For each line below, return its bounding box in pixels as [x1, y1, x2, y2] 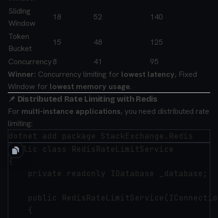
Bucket [8, 43, 32, 54]
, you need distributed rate [121, 106, 209, 116]
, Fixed [175, 69, 197, 79]
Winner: [8, 69, 36, 79]
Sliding [8, 6, 31, 16]
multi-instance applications [21, 106, 121, 116]
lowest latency [121, 69, 175, 79]
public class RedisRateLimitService [8, 144, 174, 154]
